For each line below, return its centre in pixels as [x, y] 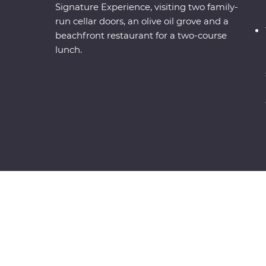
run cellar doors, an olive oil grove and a [142, 21]
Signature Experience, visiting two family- [147, 7]
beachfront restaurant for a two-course [141, 36]
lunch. [69, 50]
